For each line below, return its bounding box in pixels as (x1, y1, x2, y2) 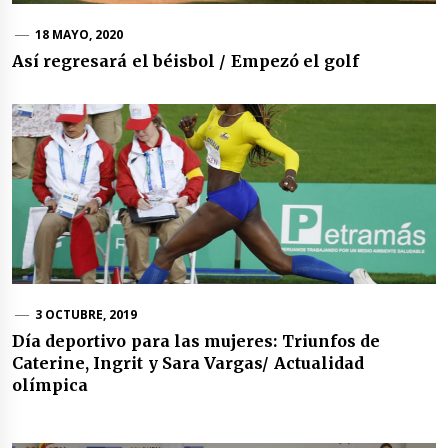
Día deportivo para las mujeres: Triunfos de (12, 330, 380, 351)
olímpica (12, 374, 88, 395)
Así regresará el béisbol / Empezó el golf (12, 50, 360, 71)
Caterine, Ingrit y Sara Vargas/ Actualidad (12, 352, 364, 373)
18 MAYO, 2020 (34, 25, 124, 43)
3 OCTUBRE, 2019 (34, 305, 138, 323)
